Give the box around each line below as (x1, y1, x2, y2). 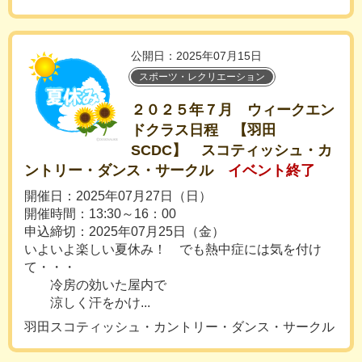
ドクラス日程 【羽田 (131, 122, 276, 138)
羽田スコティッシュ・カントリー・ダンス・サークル (24, 320, 335, 334)
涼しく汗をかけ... (24, 296, 150, 309)
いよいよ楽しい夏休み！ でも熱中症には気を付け (24, 242, 322, 256)
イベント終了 (228, 162, 315, 179)
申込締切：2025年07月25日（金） (24, 225, 225, 238)
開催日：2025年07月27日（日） (24, 189, 212, 203)
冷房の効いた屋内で (24, 278, 166, 292)
